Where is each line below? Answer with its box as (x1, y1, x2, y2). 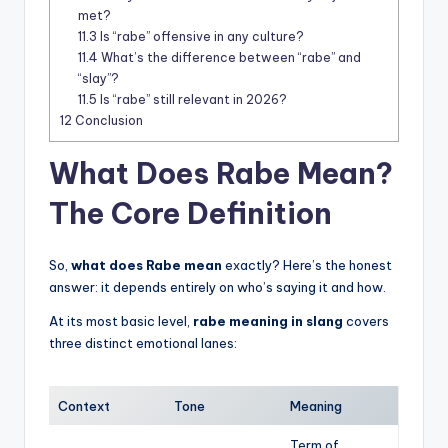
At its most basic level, (49, 313, 193, 330)
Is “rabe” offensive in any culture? (97, 29, 305, 45)
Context (58, 398, 110, 415)
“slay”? (78, 71, 120, 87)
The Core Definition (49, 195, 332, 233)
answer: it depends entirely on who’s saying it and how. (49, 279, 386, 296)
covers (343, 313, 389, 330)
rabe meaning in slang (193, 313, 343, 330)
